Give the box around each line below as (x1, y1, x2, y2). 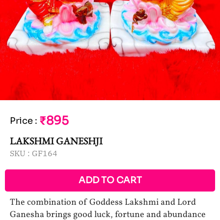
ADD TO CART (78, 175, 142, 186)
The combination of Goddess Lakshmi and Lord (10, 196, 196, 209)
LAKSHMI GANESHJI (10, 135, 103, 148)
